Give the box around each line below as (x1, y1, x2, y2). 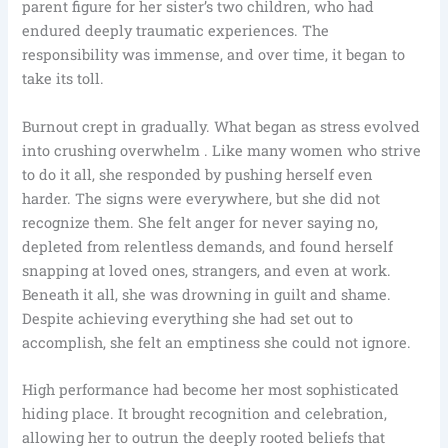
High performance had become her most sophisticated (22, 379, 400, 399)
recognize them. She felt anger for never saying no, (22, 212, 379, 232)
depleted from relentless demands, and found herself (22, 236, 394, 256)
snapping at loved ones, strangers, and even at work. (22, 260, 392, 280)
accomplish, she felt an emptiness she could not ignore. (22, 332, 412, 352)
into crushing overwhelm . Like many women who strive (22, 140, 422, 160)
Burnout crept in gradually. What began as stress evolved (22, 116, 421, 136)
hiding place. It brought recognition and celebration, (22, 403, 388, 423)
